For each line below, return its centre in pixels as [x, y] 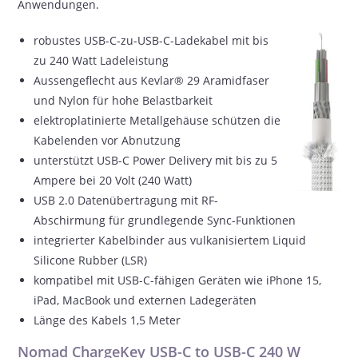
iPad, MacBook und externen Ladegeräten [145, 300]
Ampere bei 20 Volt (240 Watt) [113, 180]
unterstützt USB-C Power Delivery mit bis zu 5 [156, 160]
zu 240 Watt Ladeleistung [101, 60]
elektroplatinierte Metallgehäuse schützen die [157, 120]
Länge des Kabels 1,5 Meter [107, 320]
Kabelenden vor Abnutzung [107, 140]
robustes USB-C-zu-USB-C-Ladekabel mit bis [151, 40]
